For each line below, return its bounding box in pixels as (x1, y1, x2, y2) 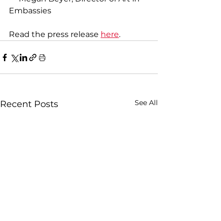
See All (135, 98, 158, 107)
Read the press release (9, 30, 101, 39)
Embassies (9, 6, 51, 15)
